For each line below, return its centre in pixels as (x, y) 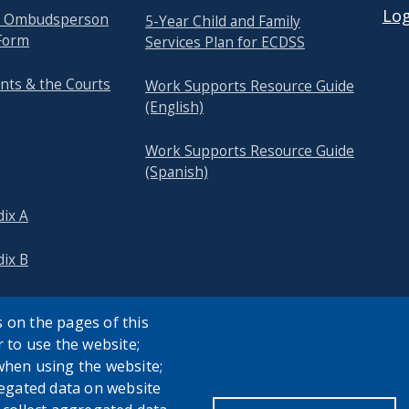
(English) (174, 108)
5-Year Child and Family (222, 22)
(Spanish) (176, 173)
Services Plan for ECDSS (225, 43)
